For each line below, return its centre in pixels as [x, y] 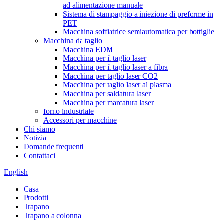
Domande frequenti [54, 147]
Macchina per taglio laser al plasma [117, 85]
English [16, 172]
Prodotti [36, 198]
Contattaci [39, 155]
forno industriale [69, 111]
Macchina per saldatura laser [107, 94]
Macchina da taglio [73, 41]
